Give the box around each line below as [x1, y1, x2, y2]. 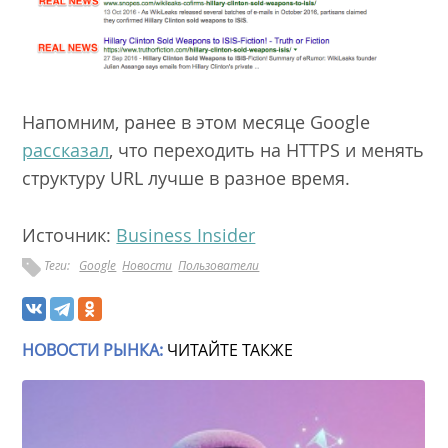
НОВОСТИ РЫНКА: [22, 338, 164, 361]
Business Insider [116, 222, 256, 247]
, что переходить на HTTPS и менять [109, 138, 425, 163]
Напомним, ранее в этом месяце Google [22, 110, 371, 135]
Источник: [22, 222, 117, 247]
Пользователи [178, 256, 260, 273]
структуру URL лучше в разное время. [22, 166, 351, 191]
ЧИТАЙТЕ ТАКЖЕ [163, 338, 294, 361]
